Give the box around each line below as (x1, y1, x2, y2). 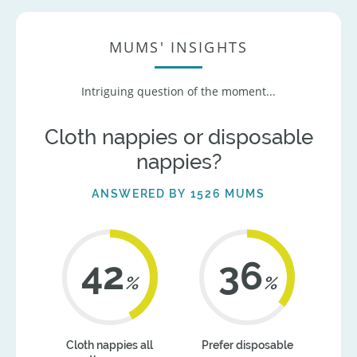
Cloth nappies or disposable (44, 125, 313, 150)
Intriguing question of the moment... (81, 84, 276, 100)
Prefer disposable (201, 339, 293, 352)
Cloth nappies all (66, 339, 154, 352)
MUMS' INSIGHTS (108, 37, 249, 57)
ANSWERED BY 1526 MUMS (92, 186, 265, 200)
